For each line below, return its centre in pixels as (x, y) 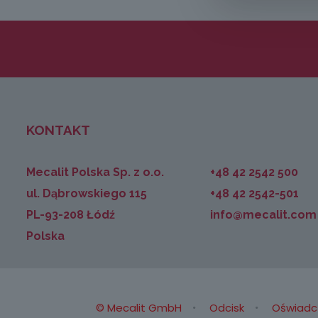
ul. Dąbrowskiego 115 (87, 193)
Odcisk (226, 308)
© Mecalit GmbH (138, 308)
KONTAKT (59, 130)
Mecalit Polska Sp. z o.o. (95, 172)
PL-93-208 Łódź (71, 215)
